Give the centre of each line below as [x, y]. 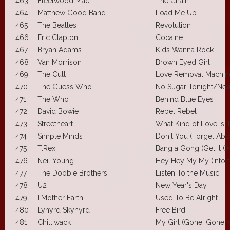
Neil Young [56, 160]
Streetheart [55, 123]
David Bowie [58, 111]
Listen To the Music [187, 173]
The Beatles [57, 25]
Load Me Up [176, 13]
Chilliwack [54, 222]
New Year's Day [181, 185]
